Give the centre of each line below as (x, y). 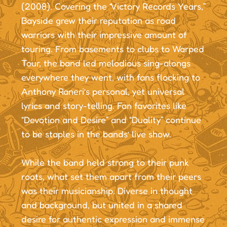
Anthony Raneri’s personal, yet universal (103, 91)
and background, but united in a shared (102, 204)
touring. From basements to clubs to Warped (112, 48)
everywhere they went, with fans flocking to (110, 77)
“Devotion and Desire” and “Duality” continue (111, 119)
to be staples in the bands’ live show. (96, 134)
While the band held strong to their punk (105, 162)
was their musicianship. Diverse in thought (107, 190)
